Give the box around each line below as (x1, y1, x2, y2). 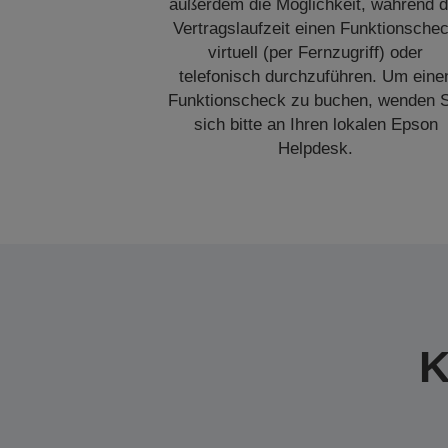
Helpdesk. (278, 139, 354, 158)
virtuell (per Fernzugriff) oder (208, 43, 424, 62)
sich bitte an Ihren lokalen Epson (193, 115, 438, 134)
